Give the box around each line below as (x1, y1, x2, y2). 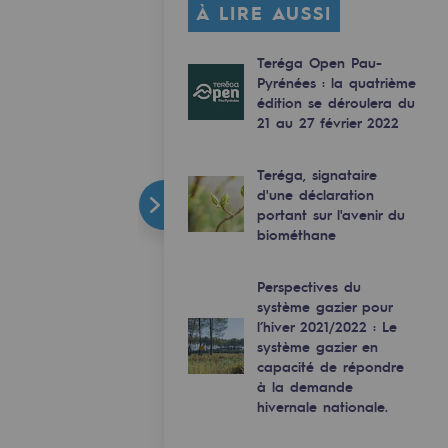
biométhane (257, 224, 336, 243)
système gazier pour (257, 296, 392, 315)
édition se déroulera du (257, 92, 415, 111)
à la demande (257, 376, 353, 395)
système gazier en (257, 336, 378, 355)
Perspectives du (257, 276, 361, 295)
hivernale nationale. (257, 396, 388, 415)
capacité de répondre (257, 356, 404, 375)
